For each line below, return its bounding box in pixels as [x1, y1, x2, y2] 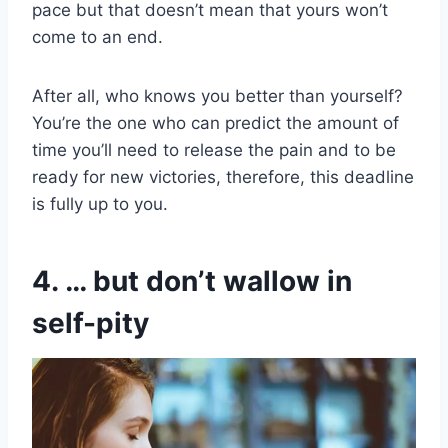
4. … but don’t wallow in [32, 263, 352, 298]
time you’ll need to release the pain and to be [32, 139, 396, 160]
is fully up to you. [32, 193, 168, 214]
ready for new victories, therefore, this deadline [32, 166, 414, 187]
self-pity [32, 305, 149, 340]
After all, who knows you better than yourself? [32, 85, 403, 106]
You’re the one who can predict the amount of [32, 112, 399, 133]
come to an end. [32, 26, 163, 47]
